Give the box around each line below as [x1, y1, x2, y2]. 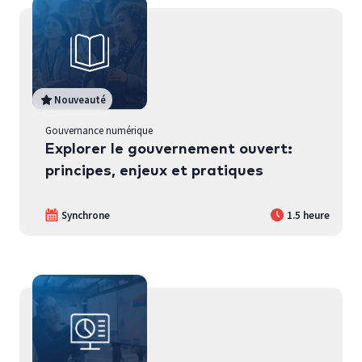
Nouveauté [54, 92, 107, 106]
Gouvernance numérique [45, 123, 153, 137]
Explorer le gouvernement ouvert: [45, 141, 293, 157]
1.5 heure [287, 208, 330, 222]
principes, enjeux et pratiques [45, 162, 263, 179]
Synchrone [61, 208, 110, 222]
